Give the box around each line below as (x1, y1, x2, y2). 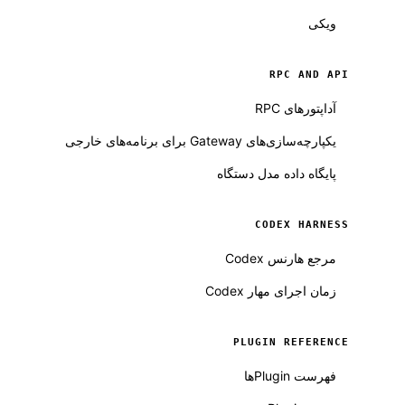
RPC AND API (269, 69, 349, 80)
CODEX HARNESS (255, 219, 349, 231)
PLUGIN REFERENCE (233, 336, 349, 348)
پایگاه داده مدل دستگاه (217, 165, 336, 181)
